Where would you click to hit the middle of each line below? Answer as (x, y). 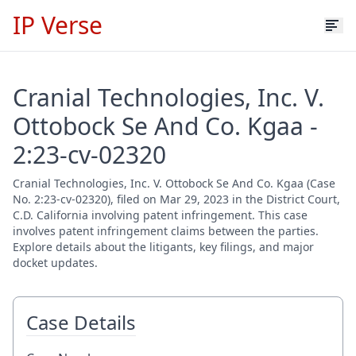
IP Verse (58, 25)
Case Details (81, 322)
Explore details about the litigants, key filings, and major (163, 247)
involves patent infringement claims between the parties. (166, 231)
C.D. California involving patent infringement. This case (160, 215)
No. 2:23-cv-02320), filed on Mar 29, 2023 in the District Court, (176, 199)
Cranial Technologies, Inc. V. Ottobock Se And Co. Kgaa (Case (174, 183)
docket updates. (55, 263)
